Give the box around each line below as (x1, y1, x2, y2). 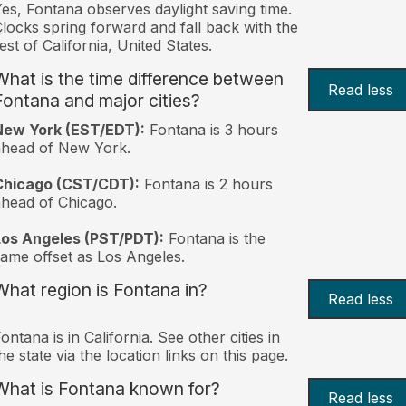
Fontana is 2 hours (139, 174, 273, 193)
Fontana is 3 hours (144, 120, 278, 139)
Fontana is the (163, 228, 266, 247)
